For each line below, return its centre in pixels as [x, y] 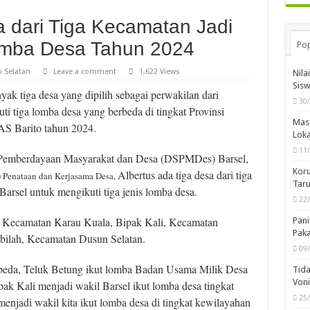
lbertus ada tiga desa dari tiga [189, 174]
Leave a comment [84, 71]
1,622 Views [159, 71]
